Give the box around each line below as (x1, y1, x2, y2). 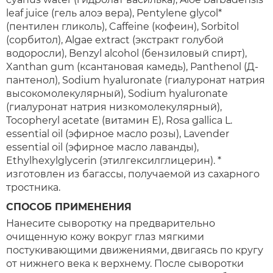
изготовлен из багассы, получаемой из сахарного (6, 168, 260, 180)
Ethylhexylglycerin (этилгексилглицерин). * (6, 155, 221, 166)
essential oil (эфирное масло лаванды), (6, 141, 199, 153)
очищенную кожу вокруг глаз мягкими (6, 231, 204, 243)
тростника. (6, 182, 60, 193)
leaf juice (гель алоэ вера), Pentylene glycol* (6, 7, 222, 19)
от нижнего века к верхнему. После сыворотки (6, 258, 244, 269)
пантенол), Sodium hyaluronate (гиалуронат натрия (6, 74, 265, 86)
